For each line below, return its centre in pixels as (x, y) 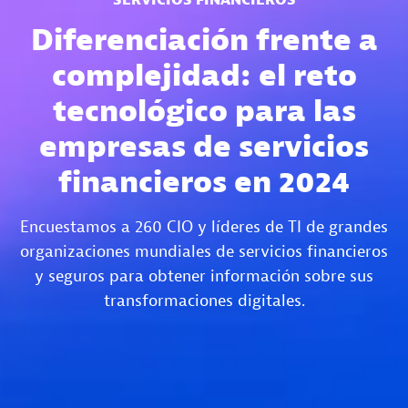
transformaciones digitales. (204, 301)
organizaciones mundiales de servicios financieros (204, 251)
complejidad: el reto (204, 76)
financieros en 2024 (204, 182)
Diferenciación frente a (204, 40)
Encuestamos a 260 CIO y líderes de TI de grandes (204, 227)
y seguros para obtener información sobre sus (204, 276)
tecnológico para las (204, 111)
